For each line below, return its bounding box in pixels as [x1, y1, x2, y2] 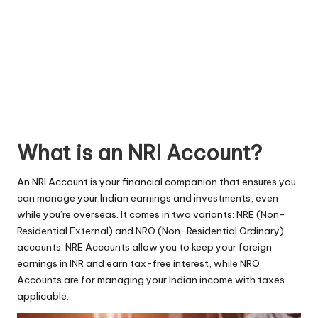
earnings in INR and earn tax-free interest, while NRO [17, 257, 260, 270]
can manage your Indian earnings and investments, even [17, 192, 278, 205]
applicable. [17, 290, 69, 303]
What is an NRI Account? [17, 140, 262, 167]
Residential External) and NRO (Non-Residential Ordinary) [17, 224, 284, 238]
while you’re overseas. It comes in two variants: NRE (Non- [17, 208, 285, 221]
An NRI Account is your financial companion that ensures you [17, 175, 296, 189]
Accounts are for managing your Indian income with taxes [17, 273, 285, 287]
